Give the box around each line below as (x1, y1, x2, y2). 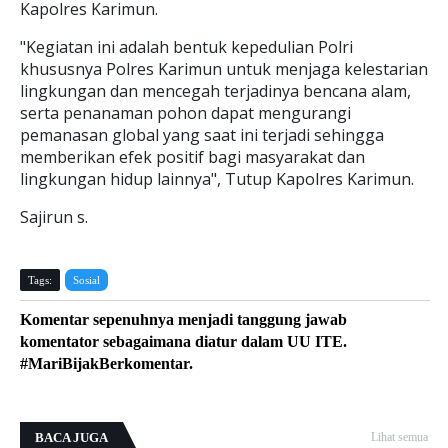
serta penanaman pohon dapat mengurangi (20, 102, 351, 124)
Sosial (73, 274, 100, 286)
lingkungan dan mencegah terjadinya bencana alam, (20, 80, 411, 102)
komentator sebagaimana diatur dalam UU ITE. (20, 333, 347, 350)
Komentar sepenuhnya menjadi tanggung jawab (20, 311, 347, 328)
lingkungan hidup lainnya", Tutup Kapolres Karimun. (20, 168, 414, 190)
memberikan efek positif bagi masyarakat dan (20, 146, 365, 168)
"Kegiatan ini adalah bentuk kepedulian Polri (20, 36, 353, 58)
